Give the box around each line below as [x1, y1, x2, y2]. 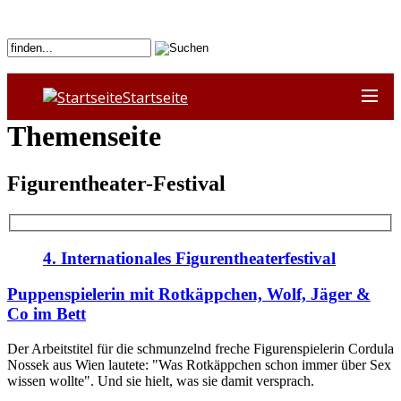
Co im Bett [7, 304, 86, 324]
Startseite [123, 87, 188, 107]
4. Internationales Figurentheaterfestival [43, 248, 336, 268]
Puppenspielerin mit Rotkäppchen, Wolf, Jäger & [7, 285, 371, 304]
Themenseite [7, 119, 161, 152]
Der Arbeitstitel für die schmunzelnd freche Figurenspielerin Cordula [7, 340, 394, 356]
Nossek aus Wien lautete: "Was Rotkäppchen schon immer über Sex [7, 356, 391, 372]
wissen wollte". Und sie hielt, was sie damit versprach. [7, 372, 314, 388]
